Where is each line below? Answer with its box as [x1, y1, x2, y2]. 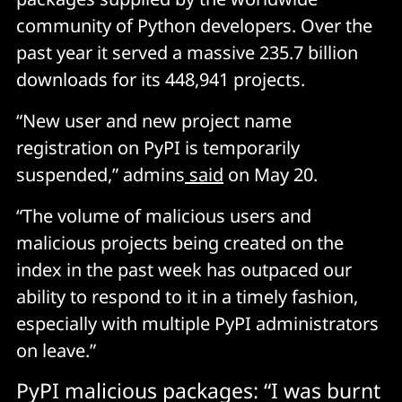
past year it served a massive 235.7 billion [16, 39, 358, 65]
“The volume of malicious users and [16, 203, 311, 228]
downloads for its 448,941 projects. [16, 66, 305, 92]
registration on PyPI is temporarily [16, 135, 300, 160]
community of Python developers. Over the [16, 13, 372, 38]
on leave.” [16, 337, 96, 363]
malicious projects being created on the [16, 230, 344, 255]
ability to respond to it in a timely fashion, [16, 284, 358, 309]
